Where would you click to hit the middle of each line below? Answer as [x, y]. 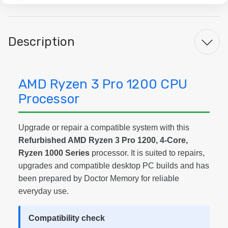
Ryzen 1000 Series [54, 153]
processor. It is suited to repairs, [147, 153]
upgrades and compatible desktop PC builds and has [114, 166]
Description [41, 41]
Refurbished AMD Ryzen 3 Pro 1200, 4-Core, [103, 140]
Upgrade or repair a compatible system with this [104, 127]
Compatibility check [67, 218]
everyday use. [44, 191]
